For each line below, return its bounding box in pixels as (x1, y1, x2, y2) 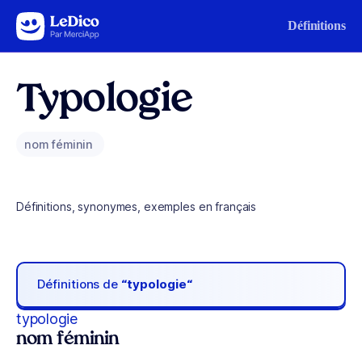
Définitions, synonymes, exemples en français (16, 200, 257, 213)
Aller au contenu (19, 15, 103, 29)
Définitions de (37, 276, 122, 293)
